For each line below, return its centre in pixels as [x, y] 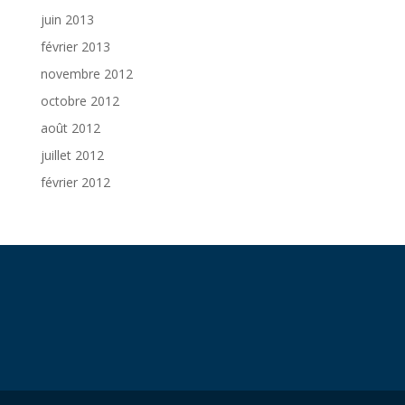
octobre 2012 [80, 101]
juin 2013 [67, 19]
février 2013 [75, 47]
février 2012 [75, 182]
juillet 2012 [72, 155]
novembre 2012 [86, 74]
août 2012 [70, 128]
